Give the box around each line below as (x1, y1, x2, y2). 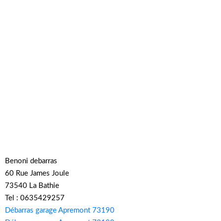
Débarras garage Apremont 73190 (5, 206, 114, 214)
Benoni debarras (5, 157, 57, 165)
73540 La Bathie (5, 182, 59, 189)
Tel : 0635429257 (5, 194, 65, 202)
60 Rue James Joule (5, 169, 69, 177)
